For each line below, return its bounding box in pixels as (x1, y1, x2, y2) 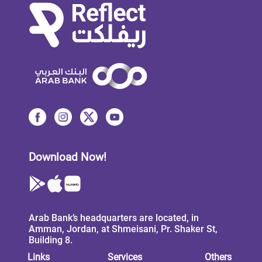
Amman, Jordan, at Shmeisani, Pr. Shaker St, (28, 223, 218, 235)
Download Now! (28, 151, 106, 164)
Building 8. (28, 234, 73, 246)
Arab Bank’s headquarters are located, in (28, 212, 199, 223)
